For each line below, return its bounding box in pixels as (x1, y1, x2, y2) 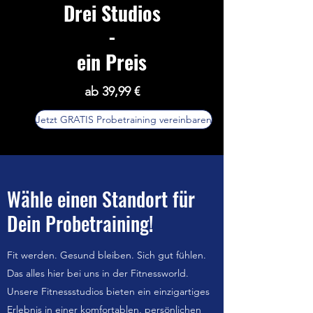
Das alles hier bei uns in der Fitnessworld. (7, 267, 189, 279)
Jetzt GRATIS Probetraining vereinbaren (36, 113, 212, 126)
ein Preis (77, 48, 147, 76)
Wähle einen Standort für (7, 184, 195, 213)
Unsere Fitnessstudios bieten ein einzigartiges (7, 285, 210, 298)
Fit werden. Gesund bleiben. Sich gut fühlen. (7, 249, 206, 261)
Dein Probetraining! (7, 209, 154, 238)
